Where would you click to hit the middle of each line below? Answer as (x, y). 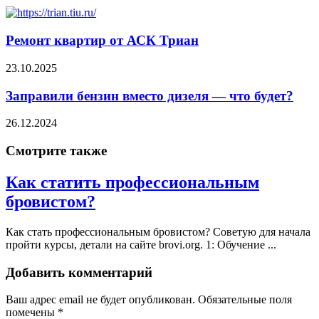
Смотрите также (56, 150)
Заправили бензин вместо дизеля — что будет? (150, 95)
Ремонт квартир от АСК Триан (102, 41)
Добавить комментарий (79, 272)
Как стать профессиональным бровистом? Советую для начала (158, 231)
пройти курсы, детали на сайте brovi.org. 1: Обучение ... (141, 244)
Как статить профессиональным (132, 182)
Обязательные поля (245, 300)
